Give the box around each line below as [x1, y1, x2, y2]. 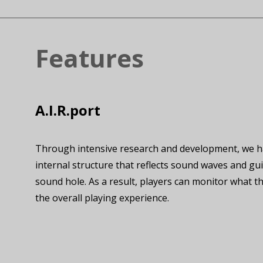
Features [35, 41, 144, 75]
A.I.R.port [35, 100, 100, 120]
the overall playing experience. [35, 191, 169, 204]
